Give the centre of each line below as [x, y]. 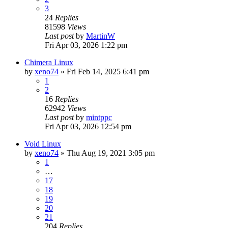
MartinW [101, 36]
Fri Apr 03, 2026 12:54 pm [88, 126]
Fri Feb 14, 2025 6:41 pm [108, 71]
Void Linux [43, 144]
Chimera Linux [49, 62]
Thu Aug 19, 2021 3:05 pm [111, 153]
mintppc [99, 117]
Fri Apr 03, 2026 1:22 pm [86, 45]
